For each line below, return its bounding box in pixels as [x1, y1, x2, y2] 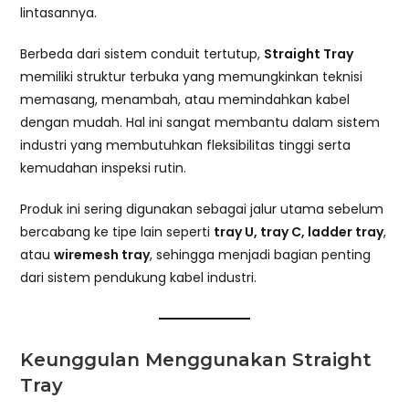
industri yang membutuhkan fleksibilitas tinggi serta [20, 135, 351, 154]
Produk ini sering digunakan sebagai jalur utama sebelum [20, 199, 384, 218]
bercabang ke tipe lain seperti [20, 222, 215, 241]
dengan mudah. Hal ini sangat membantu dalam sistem [20, 112, 381, 131]
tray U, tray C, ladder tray [214, 222, 384, 241]
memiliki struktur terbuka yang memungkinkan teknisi [20, 67, 363, 86]
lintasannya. [20, 3, 98, 22]
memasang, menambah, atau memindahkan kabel [20, 89, 351, 109]
